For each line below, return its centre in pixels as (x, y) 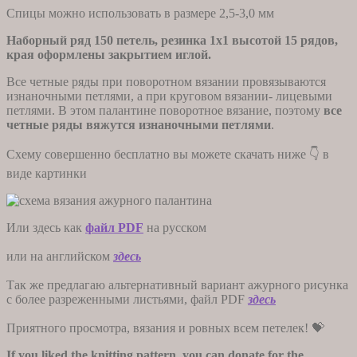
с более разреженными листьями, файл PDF (127, 299)
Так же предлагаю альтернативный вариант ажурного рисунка (177, 284)
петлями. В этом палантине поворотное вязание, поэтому (165, 110)
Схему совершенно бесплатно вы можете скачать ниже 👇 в (168, 154)
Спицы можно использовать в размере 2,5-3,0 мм (140, 13)
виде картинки (47, 173)
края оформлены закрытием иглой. (109, 54)
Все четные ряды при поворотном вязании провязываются (166, 81)
